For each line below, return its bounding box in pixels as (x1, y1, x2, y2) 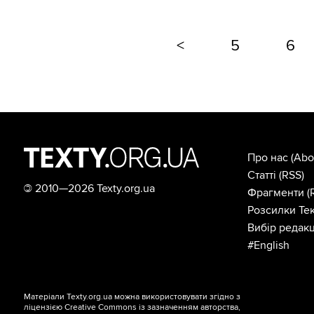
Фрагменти (247, 185, 304, 200)
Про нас (247, 150, 288, 165)
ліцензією (24, 301, 65, 313)
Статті (247, 168, 276, 182)
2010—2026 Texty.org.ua (32, 181, 156, 196)
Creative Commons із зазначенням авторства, (64, 301, 241, 313)
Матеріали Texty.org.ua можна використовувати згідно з (24, 291, 241, 302)
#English (247, 238, 289, 252)
